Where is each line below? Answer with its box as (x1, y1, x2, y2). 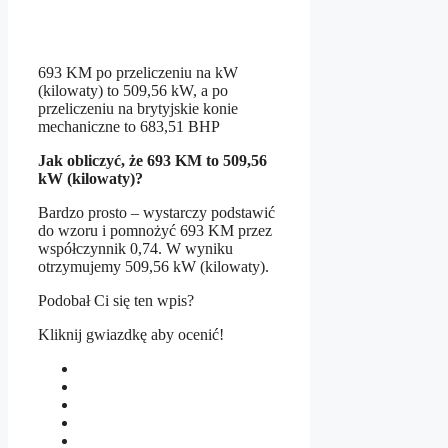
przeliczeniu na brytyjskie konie (38, 100, 238, 118)
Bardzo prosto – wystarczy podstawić (38, 204, 275, 222)
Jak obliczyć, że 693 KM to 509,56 (38, 152, 267, 170)
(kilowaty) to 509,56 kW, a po (38, 82, 228, 100)
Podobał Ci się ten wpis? (38, 292, 194, 310)
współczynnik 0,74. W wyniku (38, 240, 233, 258)
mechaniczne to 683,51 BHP (38, 118, 220, 136)
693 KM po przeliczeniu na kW (38, 64, 238, 82)
